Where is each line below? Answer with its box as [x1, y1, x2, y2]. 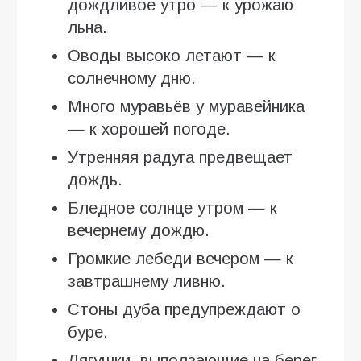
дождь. [68, 170, 122, 189]
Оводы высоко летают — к [68, 46, 276, 64]
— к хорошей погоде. [68, 119, 230, 138]
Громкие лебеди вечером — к [68, 249, 293, 268]
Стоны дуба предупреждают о [68, 300, 301, 318]
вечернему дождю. [68, 221, 210, 239]
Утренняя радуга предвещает [68, 147, 293, 166]
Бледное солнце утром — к [68, 198, 277, 217]
